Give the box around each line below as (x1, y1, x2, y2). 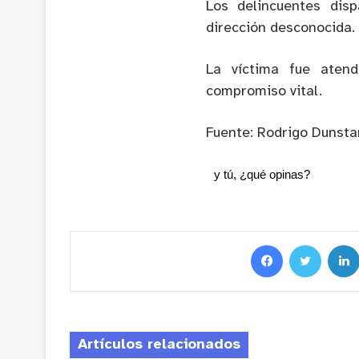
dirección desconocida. (206, 20, 355, 36)
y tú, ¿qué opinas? (214, 167, 310, 181)
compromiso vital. (206, 83, 322, 99)
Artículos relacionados (78, 337, 240, 353)
